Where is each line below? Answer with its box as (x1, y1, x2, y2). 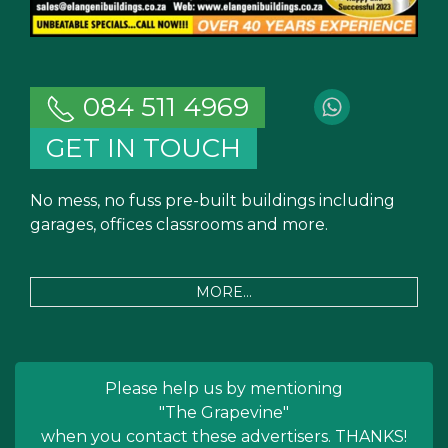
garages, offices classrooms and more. (30, 214, 328, 234)
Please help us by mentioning (105, 378, 343, 398)
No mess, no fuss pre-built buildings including (30, 190, 395, 210)
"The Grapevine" (159, 402, 289, 422)
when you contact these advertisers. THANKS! (41, 426, 407, 446)
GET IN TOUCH (46, 131, 241, 164)
